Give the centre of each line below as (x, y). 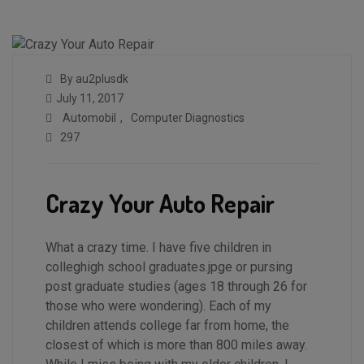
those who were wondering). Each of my (158, 305)
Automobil (89, 117)
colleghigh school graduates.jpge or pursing (169, 266)
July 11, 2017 (90, 98)
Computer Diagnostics (188, 117)
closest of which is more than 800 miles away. (176, 344)
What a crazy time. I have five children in (158, 247)
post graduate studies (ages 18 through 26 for (176, 286)
